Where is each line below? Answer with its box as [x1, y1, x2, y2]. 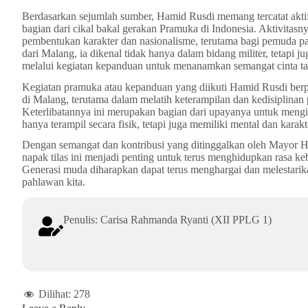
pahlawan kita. [22, 176, 85, 188]
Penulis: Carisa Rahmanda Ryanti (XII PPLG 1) [63, 214, 272, 226]
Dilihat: [38, 288, 71, 300]
